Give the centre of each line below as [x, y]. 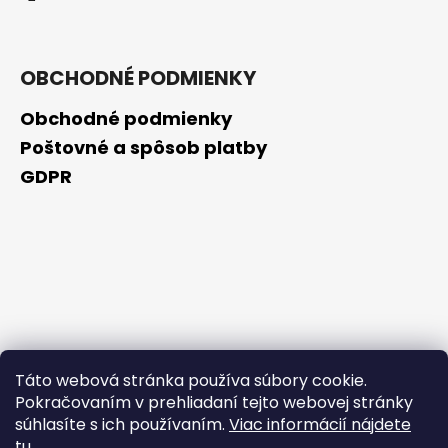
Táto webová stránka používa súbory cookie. [191, 380]
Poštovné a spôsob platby [143, 147]
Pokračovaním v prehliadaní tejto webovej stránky [214, 402]
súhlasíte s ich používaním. [122, 424]
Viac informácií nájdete [320, 424]
